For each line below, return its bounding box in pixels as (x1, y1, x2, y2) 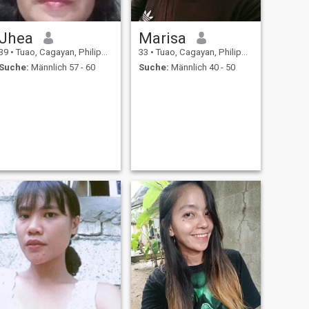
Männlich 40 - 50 (168, 62, 235, 73)
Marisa (138, 28, 186, 47)
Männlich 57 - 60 (28, 62, 95, 73)
